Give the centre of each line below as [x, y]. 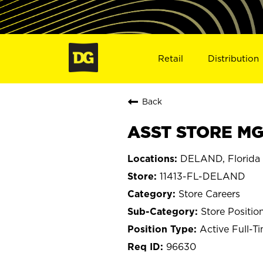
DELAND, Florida [220, 158]
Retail [170, 58]
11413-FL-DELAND [203, 176]
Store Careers [209, 193]
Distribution [234, 58]
